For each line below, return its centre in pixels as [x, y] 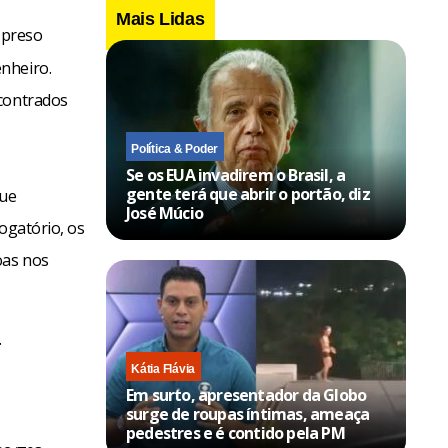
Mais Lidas [160, 18]
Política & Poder [175, 148]
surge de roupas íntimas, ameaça [248, 413]
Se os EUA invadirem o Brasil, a [236, 174]
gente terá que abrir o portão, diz [248, 193]
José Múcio [164, 212]
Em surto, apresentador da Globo [246, 394]
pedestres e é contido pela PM [235, 432]
